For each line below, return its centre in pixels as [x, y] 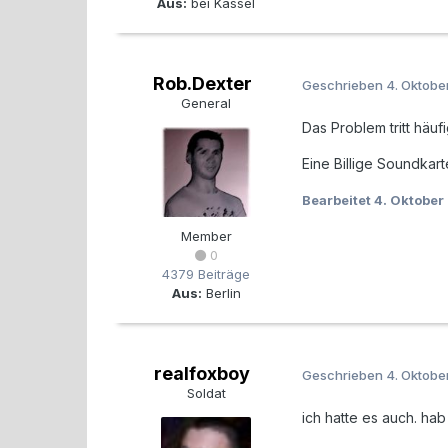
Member [206, 236]
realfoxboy [202, 373]
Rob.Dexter [202, 83]
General [206, 103]
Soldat [206, 393]
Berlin [221, 293]
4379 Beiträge [206, 274]
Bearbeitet [338, 200]
